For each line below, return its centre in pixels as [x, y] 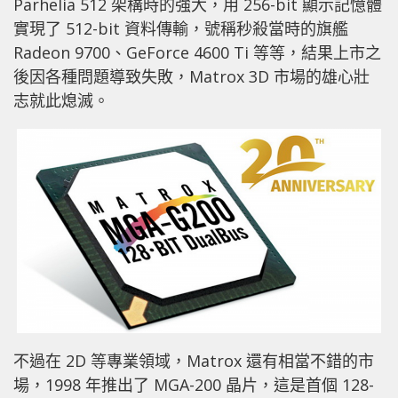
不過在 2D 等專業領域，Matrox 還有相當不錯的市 [194, 360]
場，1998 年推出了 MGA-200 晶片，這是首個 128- [194, 384]
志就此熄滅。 [61, 100]
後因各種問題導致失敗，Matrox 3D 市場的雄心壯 [191, 76]
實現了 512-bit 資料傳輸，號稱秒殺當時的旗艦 [181, 28]
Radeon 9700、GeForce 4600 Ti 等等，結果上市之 [197, 52]
